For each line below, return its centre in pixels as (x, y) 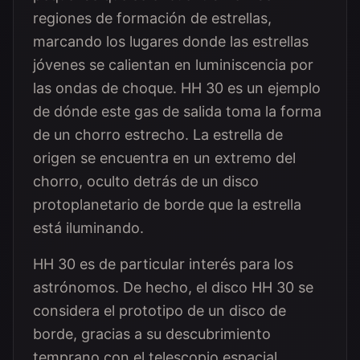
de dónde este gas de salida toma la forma (177, 111)
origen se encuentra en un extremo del (164, 158)
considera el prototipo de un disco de (160, 311)
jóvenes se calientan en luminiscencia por (173, 65)
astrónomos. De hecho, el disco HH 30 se (173, 287)
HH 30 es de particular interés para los (163, 264)
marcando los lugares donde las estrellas (171, 41)
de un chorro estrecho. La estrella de (158, 135)
